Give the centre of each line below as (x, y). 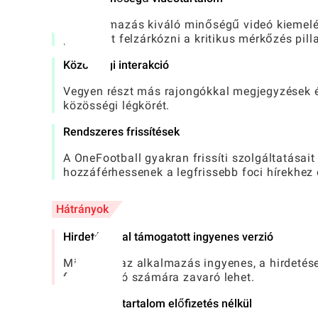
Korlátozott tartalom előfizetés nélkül (158, 304)
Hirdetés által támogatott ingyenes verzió (168, 237)
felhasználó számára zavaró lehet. (159, 278)
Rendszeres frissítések (121, 132)
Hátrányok (82, 209)
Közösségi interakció (116, 65)
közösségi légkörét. (117, 106)
